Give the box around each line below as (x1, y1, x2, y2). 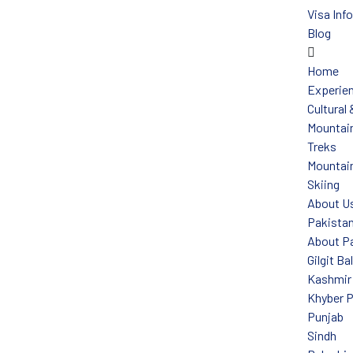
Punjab (307, 309, 344, 324)
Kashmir (307, 271, 351, 286)
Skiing (307, 176, 340, 191)
